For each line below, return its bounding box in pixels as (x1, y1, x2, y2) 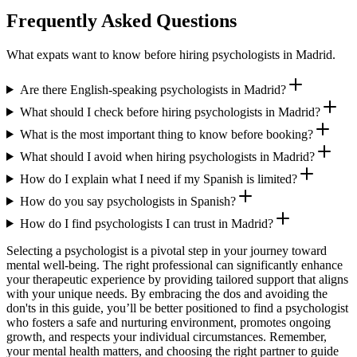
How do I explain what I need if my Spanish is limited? (19, 171, 297, 186)
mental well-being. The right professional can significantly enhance (6, 257, 343, 272)
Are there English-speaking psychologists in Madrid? (19, 82, 286, 96)
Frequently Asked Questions (6, 10, 237, 31)
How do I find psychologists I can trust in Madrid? (19, 216, 273, 230)
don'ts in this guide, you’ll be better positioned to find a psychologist (6, 300, 348, 315)
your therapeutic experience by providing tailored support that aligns (6, 272, 348, 286)
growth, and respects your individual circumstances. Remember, (6, 329, 327, 343)
